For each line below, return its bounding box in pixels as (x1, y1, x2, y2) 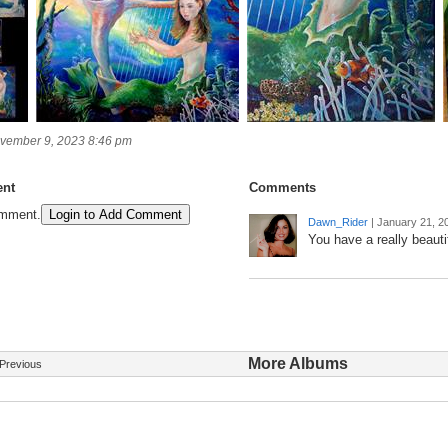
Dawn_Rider (308, 216, 368, 229)
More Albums (248, 355, 349, 373)
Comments (249, 180, 316, 196)
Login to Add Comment (49, 207, 182, 223)
